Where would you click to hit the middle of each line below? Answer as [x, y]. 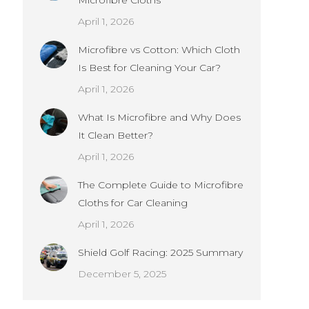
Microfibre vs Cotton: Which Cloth [159, 50]
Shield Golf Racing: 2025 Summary [160, 252]
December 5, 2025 [122, 274]
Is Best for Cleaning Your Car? [149, 68]
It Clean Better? [116, 135]
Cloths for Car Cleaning [133, 203]
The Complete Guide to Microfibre [161, 185]
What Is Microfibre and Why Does [159, 117]
